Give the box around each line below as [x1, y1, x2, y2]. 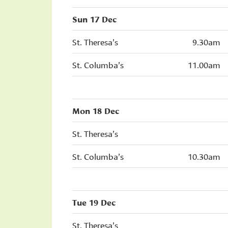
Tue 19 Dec [72, 196, 116, 208]
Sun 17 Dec [72, 13, 117, 24]
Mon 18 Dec [72, 104, 119, 116]
